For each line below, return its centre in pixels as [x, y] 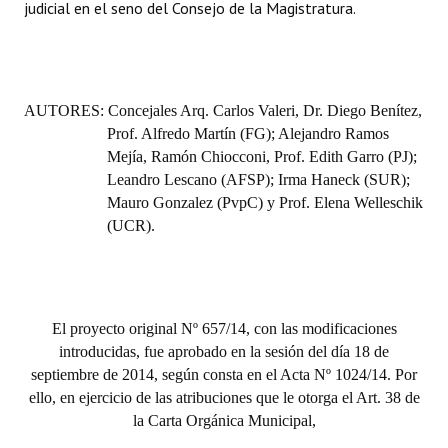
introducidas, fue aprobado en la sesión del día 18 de [224, 351]
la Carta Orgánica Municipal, [224, 420]
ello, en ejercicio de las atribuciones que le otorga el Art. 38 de [224, 397]
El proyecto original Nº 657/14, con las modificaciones [224, 328]
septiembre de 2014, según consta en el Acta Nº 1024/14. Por [224, 374]
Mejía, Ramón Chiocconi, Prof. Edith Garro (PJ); [262, 156]
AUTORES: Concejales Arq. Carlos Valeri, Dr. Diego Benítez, [223, 110]
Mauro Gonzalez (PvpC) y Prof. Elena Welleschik [265, 202]
